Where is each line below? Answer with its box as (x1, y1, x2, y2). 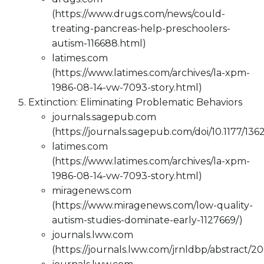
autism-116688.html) (52, 37, 146, 49)
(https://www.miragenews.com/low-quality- (52, 199, 253, 211)
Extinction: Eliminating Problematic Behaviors (28, 96, 242, 108)
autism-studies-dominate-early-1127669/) (52, 214, 243, 226)
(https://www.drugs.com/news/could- (52, 8, 225, 19)
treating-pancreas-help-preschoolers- (52, 22, 230, 34)
